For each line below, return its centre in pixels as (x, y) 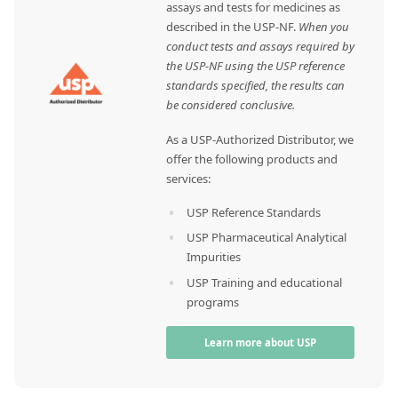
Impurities (214, 257)
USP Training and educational (264, 282)
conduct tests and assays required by (261, 47)
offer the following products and (252, 159)
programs (213, 302)
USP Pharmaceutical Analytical (267, 238)
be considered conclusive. (231, 105)
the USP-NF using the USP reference (256, 66)
